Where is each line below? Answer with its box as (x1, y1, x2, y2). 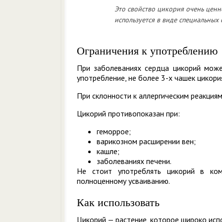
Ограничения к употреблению (77, 45, 218, 57)
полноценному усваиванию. (77, 176, 170, 186)
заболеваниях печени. (97, 156, 171, 166)
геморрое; (97, 126, 131, 136)
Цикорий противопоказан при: (77, 109, 180, 118)
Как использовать (77, 196, 160, 209)
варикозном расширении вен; (97, 136, 196, 146)
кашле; (97, 146, 119, 156)
